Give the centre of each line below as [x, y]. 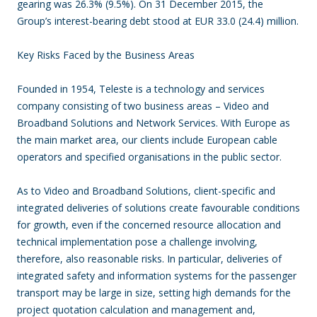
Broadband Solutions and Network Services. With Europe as [154, 123]
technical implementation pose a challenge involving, [137, 242]
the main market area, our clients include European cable [147, 140]
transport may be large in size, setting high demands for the [154, 293]
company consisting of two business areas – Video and [143, 106]
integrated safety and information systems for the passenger [157, 276]
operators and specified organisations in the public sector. [149, 157]
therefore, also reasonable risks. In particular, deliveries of [149, 259]
